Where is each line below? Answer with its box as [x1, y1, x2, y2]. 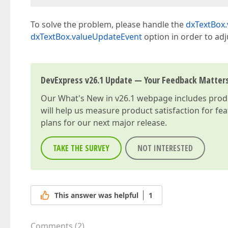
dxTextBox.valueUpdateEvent [31, 31, 142, 42]
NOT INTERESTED [137, 142, 193, 154]
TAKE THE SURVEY [53, 142, 109, 154]
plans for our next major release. [41, 117, 167, 128]
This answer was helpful [54, 190, 138, 201]
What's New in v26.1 [58, 93, 135, 104]
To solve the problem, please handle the [31, 19, 186, 30]
